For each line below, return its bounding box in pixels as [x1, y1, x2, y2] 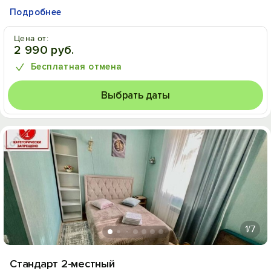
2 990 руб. [14, 43, 74, 57]
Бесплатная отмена [31, 61, 122, 72]
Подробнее [10, 7, 62, 18]
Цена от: [14, 33, 49, 44]
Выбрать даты [101, 89, 170, 102]
